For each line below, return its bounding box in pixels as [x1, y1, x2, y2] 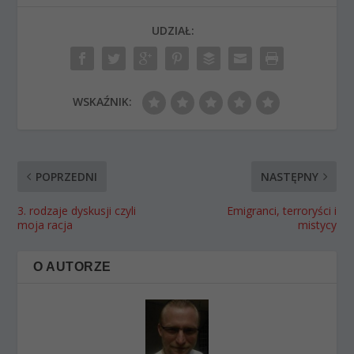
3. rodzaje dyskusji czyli [17, 202, 137, 218]
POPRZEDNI [36, 168, 98, 184]
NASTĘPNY [260, 168, 318, 184]
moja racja [17, 217, 73, 232]
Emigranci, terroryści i [226, 202, 337, 218]
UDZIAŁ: [152, 22, 194, 38]
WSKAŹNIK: [72, 93, 132, 109]
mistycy [297, 217, 337, 232]
